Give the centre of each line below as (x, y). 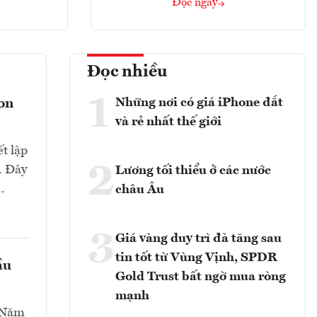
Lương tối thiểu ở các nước (193, 171)
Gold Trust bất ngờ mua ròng (201, 277)
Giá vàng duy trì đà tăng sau (198, 239)
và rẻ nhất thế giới (168, 122)
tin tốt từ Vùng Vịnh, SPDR (196, 258)
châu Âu (140, 190)
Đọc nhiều (127, 73)
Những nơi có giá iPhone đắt (199, 103)
